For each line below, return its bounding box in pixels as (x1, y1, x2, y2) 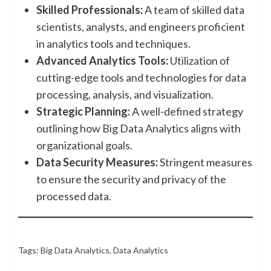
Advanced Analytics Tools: (36, 54, 168, 67)
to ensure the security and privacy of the (36, 172, 226, 186)
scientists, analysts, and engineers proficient (36, 20, 245, 33)
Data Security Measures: (36, 155, 158, 169)
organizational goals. (36, 139, 132, 152)
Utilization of (168, 54, 230, 67)
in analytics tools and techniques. (36, 37, 191, 50)
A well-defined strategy (130, 105, 243, 118)
